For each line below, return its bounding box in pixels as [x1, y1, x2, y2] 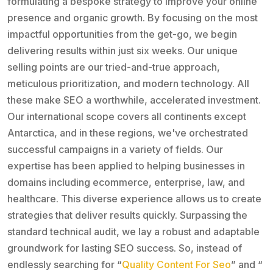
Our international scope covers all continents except [7, 110, 246, 123]
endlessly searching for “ [7, 258, 122, 271]
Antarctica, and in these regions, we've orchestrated [7, 127, 248, 140]
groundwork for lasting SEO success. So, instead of [7, 242, 242, 255]
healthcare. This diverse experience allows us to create [7, 193, 261, 205]
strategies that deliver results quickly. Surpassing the [7, 209, 247, 222]
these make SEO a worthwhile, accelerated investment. [7, 94, 261, 107]
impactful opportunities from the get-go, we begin [7, 28, 237, 41]
